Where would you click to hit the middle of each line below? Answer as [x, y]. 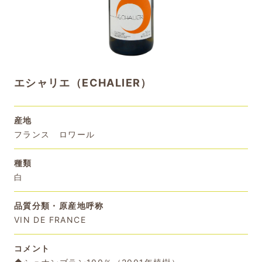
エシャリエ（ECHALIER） [83, 83]
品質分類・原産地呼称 [59, 205]
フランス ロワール [54, 134]
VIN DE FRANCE [50, 219]
